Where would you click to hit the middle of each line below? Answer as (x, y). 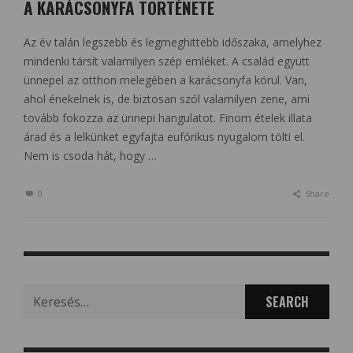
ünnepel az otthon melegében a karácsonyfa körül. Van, (165, 80)
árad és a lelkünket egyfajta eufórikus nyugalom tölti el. (164, 137)
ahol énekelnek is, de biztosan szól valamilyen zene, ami (167, 99)
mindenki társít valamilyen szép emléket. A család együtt (167, 61)
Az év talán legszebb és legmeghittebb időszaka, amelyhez (173, 42)
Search (40, 293)
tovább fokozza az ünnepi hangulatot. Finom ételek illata (168, 118)
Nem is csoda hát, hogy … (90, 156)
